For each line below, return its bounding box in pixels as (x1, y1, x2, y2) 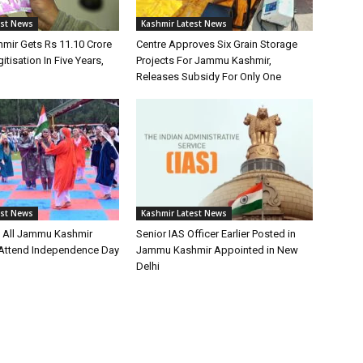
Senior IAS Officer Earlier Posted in (136, 227, 296, 240)
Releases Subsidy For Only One (136, 70, 281, 83)
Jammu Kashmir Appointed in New (136, 243, 298, 256)
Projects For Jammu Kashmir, (136, 53, 271, 66)
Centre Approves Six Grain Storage (136, 37, 297, 50)
